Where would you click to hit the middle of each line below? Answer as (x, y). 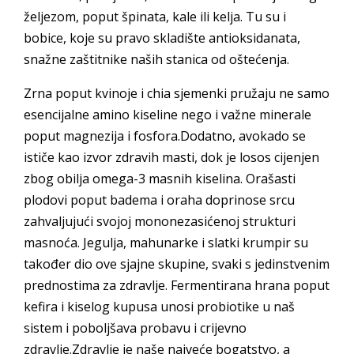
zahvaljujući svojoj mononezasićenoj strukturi (160, 222)
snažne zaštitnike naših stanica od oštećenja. (156, 60)
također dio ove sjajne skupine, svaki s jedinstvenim (177, 264)
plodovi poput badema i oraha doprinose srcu (159, 200)
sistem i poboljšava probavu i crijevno (135, 328)
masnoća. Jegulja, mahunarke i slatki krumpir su (166, 243)
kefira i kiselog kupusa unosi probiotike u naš (159, 307)
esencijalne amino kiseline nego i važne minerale (168, 115)
